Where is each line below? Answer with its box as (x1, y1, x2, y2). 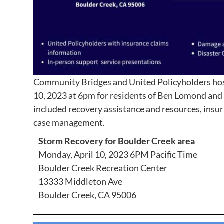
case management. (33, 117, 105, 128)
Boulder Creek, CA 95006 (38, 189, 137, 201)
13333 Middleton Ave (38, 176, 123, 187)
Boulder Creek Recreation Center (38, 162, 168, 174)
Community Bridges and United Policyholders (33, 76, 213, 88)
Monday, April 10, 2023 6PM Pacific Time (38, 149, 198, 160)
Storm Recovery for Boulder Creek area (38, 135, 195, 147)
